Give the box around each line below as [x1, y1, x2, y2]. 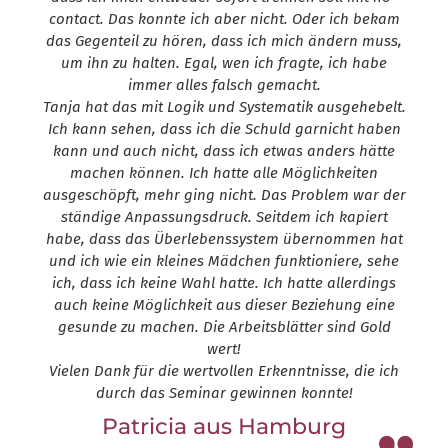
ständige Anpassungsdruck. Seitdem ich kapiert [60, 208, 388, 227]
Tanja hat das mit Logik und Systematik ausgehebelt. [42, 98, 406, 117]
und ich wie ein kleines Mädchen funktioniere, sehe [49, 252, 399, 271]
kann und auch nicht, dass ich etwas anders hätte [53, 142, 395, 161]
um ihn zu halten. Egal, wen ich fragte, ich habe [61, 54, 387, 73]
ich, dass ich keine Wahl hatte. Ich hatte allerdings [52, 274, 396, 293]
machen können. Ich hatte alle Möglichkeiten [70, 164, 378, 183]
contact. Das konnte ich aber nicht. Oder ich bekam [48, 10, 400, 29]
